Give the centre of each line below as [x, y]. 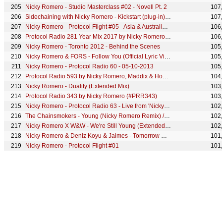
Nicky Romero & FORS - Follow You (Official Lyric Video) [167, 56]
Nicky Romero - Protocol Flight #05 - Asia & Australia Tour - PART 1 [165, 27]
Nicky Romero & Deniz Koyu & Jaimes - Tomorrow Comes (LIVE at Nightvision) [164, 136]
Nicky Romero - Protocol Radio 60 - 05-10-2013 [89, 66]
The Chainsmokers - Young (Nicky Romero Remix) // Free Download [167, 116]
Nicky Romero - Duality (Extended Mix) [77, 86]
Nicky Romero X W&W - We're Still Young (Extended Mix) [168, 126]
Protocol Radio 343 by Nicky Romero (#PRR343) [91, 96]
